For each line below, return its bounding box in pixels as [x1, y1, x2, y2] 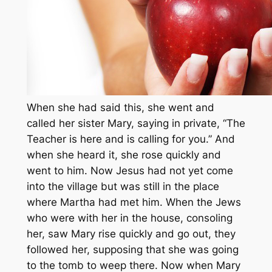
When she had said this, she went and [26, 101, 214, 114]
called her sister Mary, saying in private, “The [26, 117, 245, 130]
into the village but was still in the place [26, 180, 219, 193]
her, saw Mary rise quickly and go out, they [26, 228, 236, 240]
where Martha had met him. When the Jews [26, 196, 241, 209]
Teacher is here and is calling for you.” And [26, 133, 235, 146]
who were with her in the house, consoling [26, 212, 233, 225]
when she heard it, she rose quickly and [26, 149, 221, 161]
